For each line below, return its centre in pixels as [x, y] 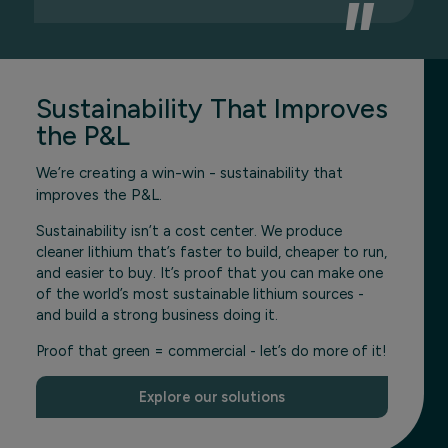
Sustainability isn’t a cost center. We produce [189, 231]
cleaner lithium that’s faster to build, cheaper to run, [211, 252]
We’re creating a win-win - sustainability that [189, 173]
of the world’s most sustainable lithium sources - [200, 294]
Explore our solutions [212, 397]
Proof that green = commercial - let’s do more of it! [211, 350]
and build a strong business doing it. [157, 315]
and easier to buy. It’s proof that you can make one [209, 273]
